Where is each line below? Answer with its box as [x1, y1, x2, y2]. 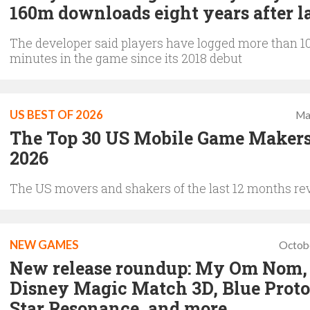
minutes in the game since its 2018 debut [10, 49, 242, 66]
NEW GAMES [10, 237, 79, 252]
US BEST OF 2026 [10, 107, 103, 122]
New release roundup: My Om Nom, [10, 256, 307, 280]
